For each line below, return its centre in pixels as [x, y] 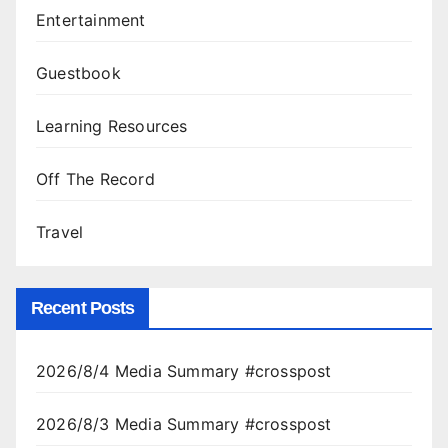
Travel [60, 232]
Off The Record [95, 179]
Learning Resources [112, 126]
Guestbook [78, 73]
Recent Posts [83, 308]
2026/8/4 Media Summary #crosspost [184, 371]
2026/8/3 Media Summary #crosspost [184, 424]
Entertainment [91, 20]
